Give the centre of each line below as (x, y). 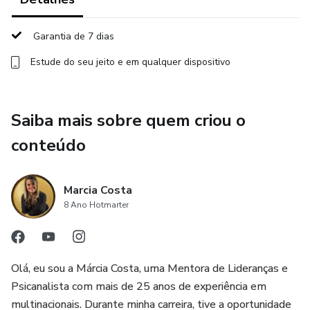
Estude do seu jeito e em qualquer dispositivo (130, 62)
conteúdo (48, 145)
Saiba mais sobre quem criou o (128, 120)
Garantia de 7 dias (74, 36)
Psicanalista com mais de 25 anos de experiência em (139, 286)
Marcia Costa (98, 190)
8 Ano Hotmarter (96, 205)
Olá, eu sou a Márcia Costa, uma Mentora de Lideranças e (149, 268)
